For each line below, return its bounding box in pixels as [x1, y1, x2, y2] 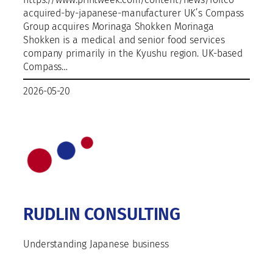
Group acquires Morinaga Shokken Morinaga [23, 21, 214, 33]
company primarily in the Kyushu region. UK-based [23, 48, 243, 60]
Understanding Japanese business [23, 238, 169, 250]
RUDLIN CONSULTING [23, 204, 181, 225]
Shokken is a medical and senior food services [23, 34, 225, 46]
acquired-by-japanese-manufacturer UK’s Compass [23, 7, 244, 19]
